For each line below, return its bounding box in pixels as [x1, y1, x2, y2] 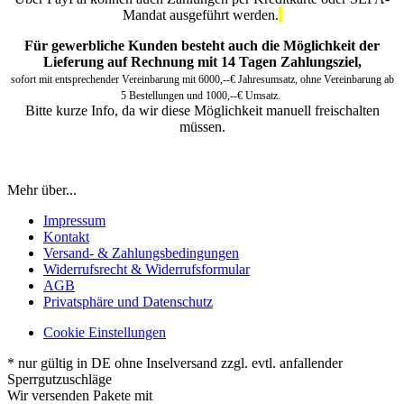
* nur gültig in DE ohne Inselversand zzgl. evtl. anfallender [7, 354, 343, 371]
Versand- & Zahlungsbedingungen [43, 244, 239, 261]
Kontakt [43, 228, 89, 244]
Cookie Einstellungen [43, 324, 166, 340]
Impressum [43, 212, 106, 228]
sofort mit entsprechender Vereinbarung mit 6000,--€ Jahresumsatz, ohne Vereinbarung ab [10, 72, 394, 86]
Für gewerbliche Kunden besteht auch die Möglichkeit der [24, 37, 380, 53]
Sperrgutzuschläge [7, 371, 112, 387]
